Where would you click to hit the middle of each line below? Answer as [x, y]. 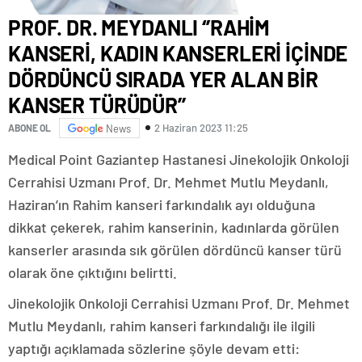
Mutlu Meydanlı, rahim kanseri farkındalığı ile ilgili [162, 325]
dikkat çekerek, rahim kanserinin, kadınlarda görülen [174, 227]
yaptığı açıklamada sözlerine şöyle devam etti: [154, 348]
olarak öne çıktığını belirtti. [93, 272]
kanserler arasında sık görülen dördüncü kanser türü [175, 249]
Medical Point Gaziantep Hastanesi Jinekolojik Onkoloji [179, 159]
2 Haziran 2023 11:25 [201, 128]
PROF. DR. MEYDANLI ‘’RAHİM [139, 27]
